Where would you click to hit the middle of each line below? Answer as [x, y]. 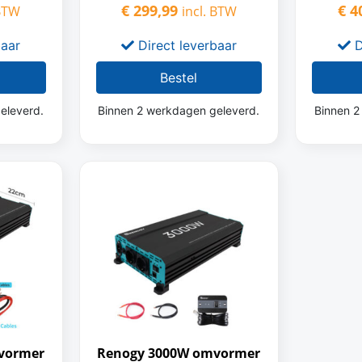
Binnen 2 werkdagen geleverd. [179, 110]
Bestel [179, 78]
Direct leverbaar [185, 45]
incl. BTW [209, 11]
